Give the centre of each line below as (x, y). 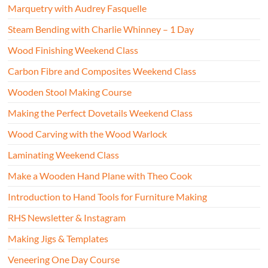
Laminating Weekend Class (64, 155)
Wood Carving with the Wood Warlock (88, 134)
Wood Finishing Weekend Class (73, 50)
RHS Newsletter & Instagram (67, 218)
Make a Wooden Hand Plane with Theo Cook (100, 176)
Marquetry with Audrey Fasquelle (77, 8)
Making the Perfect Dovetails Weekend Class (100, 113)
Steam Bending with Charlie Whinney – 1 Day (101, 29)
